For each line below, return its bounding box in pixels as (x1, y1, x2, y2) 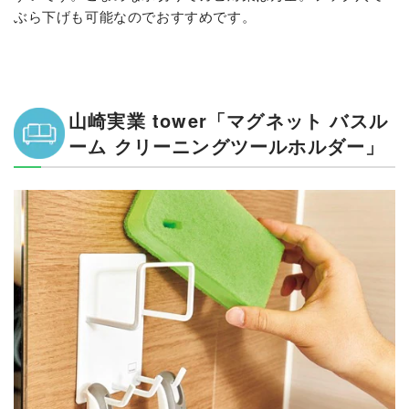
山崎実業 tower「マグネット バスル (68, 107, 389, 134)
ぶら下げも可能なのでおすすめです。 (14, 6, 257, 26)
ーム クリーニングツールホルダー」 (68, 132, 385, 160)
